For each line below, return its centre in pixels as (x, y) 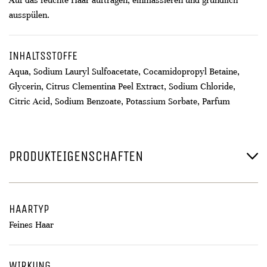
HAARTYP (29, 209)
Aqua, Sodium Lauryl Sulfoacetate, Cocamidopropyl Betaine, (124, 72)
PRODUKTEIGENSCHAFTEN (76, 156)
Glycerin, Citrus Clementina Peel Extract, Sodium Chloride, (122, 86)
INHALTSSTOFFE (43, 56)
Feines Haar (31, 225)
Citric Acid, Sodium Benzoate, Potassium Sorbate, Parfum (119, 101)
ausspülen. (29, 15)
